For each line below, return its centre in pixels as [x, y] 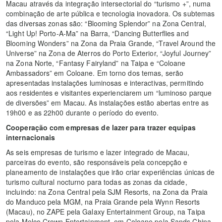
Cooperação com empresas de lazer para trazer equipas [101, 127]
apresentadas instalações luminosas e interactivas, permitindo [105, 83]
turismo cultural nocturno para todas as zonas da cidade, [97, 182]
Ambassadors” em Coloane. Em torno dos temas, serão [95, 73]
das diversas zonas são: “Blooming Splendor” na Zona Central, [106, 23]
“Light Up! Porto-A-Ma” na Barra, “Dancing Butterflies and [97, 33]
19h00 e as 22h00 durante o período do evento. [83, 112]
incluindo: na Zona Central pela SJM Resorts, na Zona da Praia [107, 192]
